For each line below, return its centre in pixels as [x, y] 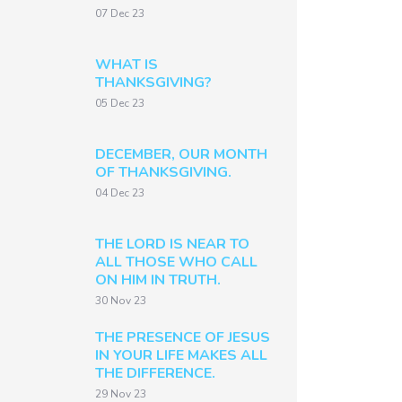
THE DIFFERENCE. [155, 373]
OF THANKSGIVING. [163, 172]
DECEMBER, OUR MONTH [181, 154]
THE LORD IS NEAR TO [172, 244]
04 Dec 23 [120, 193]
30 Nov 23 [121, 301]
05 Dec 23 [120, 103]
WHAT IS [127, 65]
